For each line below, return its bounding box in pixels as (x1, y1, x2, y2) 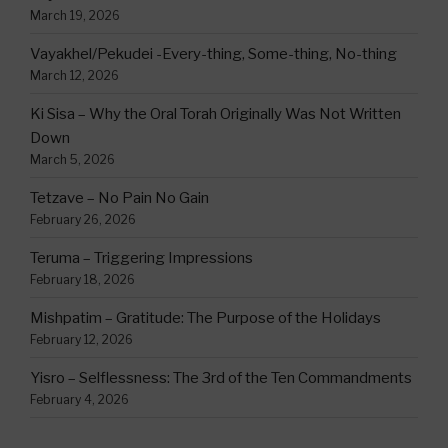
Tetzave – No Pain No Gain (30, 188, 209, 207)
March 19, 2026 (30, 7, 120, 23)
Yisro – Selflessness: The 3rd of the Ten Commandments (30, 368, 412, 387)
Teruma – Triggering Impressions (30, 248, 253, 267)
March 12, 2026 (30, 67, 119, 83)
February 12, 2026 (30, 331, 133, 347)
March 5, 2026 (30, 151, 115, 167)
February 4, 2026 (30, 391, 129, 407)
